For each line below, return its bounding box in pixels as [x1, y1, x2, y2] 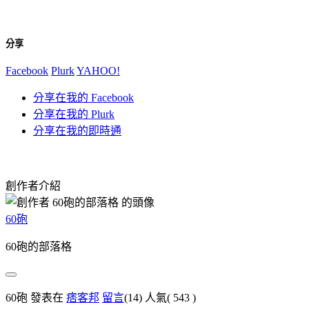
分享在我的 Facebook [33, 91, 134, 103]
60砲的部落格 [6, 240, 72, 252]
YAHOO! [77, 64, 120, 77]
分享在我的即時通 [33, 124, 121, 137]
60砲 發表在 [6, 291, 66, 303]
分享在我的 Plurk [33, 108, 114, 120]
